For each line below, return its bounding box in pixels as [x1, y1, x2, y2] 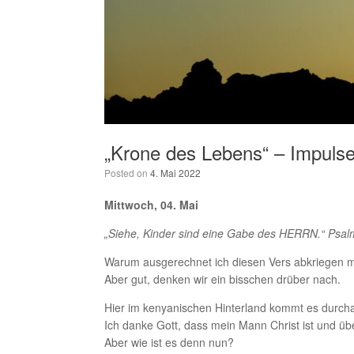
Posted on [104, 166, 150, 179]
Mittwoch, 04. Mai [104, 197, 198, 213]
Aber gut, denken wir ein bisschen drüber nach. [104, 271, 341, 287]
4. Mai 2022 [150, 166, 201, 179]
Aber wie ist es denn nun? [104, 334, 234, 350]
